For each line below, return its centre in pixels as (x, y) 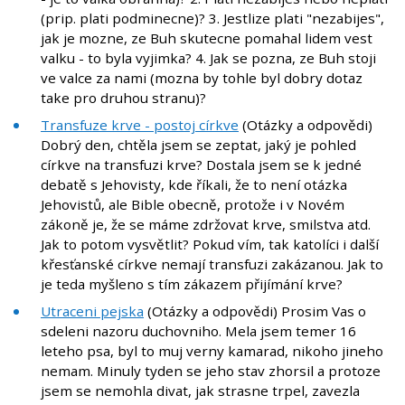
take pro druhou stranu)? (123, 98)
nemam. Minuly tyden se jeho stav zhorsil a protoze (211, 371)
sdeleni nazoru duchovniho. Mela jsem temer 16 (198, 331)
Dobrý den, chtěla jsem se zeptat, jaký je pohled (198, 145)
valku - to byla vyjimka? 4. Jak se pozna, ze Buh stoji (208, 58)
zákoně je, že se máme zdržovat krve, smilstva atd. (206, 225)
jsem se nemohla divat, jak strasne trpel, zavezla (200, 391)
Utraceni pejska (92, 311)
